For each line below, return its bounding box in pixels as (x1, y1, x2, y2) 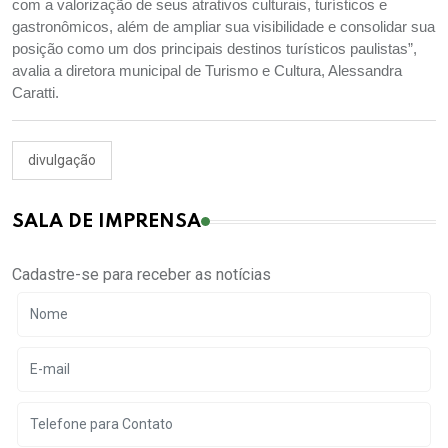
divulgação (28, 152, 96, 169)
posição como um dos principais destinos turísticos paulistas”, (12, 41, 417, 58)
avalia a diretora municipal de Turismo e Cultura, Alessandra (12, 63, 402, 80)
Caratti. (12, 85, 59, 102)
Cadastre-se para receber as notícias (12, 265, 271, 285)
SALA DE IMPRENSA (12, 212, 201, 232)
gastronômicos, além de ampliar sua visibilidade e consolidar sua (12, 19, 435, 36)
